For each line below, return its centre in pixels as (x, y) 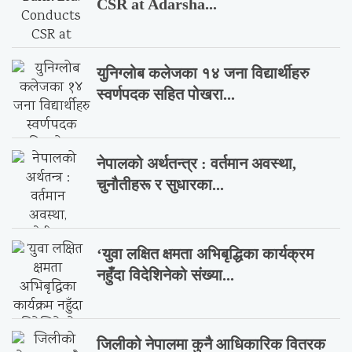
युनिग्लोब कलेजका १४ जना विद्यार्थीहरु (203, 73)
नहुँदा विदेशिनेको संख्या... (166, 275)
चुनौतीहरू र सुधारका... (161, 185)
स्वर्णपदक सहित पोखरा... (166, 95)
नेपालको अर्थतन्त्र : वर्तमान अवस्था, (197, 164)
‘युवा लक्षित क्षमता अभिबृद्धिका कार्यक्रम (205, 254)
